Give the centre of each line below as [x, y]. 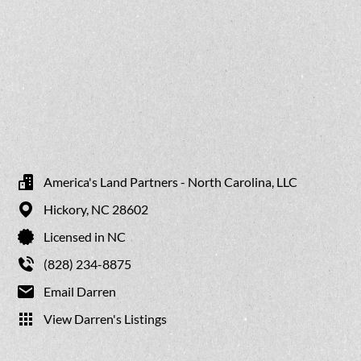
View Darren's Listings [105, 319]
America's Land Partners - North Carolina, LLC [170, 182]
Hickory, [67, 210]
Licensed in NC [85, 237]
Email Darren [80, 292]
